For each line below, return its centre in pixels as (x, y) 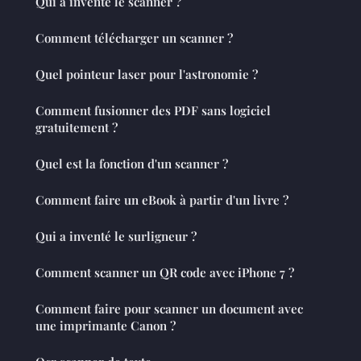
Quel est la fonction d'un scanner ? (132, 163)
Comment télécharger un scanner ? (134, 37)
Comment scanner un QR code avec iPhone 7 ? (165, 272)
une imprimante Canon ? (106, 325)
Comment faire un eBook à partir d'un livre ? (162, 199)
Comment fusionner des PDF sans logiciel (153, 110)
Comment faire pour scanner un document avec (169, 308)
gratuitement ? (77, 127)
